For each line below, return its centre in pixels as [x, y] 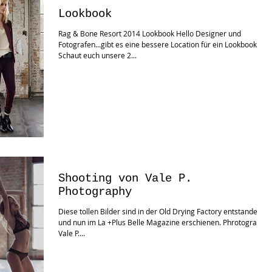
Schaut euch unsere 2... [97, 55]
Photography [95, 192]
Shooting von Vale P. [125, 179]
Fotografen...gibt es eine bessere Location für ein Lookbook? [159, 44]
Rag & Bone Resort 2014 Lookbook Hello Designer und [150, 33]
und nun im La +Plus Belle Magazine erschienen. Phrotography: [165, 223]
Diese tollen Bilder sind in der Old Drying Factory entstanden [160, 212]
